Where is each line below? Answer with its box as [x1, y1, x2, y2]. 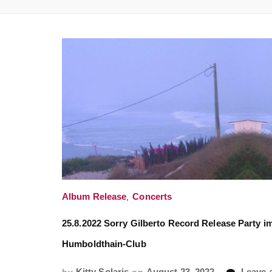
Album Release [62, 192, 127, 202]
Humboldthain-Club [62, 239, 146, 250]
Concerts [132, 192, 172, 202]
